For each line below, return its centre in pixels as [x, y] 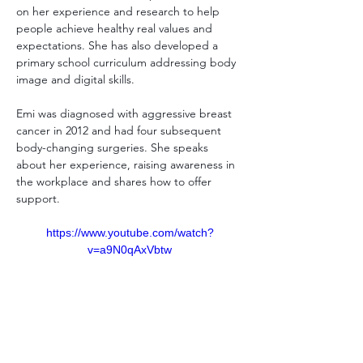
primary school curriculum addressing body [128, 62]
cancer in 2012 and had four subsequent [120, 130]
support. [40, 199]
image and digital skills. [75, 79]
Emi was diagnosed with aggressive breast [126, 113]
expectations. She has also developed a [119, 45]
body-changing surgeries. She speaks [114, 147]
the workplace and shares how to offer [115, 181]
